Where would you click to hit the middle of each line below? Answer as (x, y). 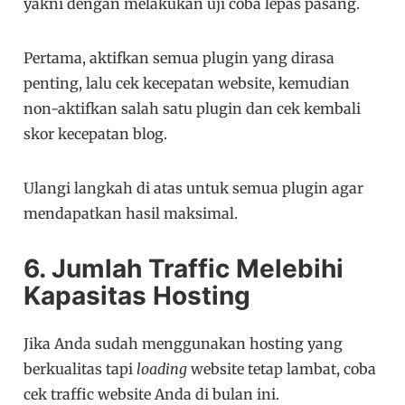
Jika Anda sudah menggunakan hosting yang (184, 344)
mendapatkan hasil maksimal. (131, 214)
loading (164, 369)
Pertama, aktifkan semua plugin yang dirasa (179, 58)
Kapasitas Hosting (137, 296)
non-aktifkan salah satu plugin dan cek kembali (193, 109)
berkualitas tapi (80, 369)
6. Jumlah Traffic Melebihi (184, 269)
